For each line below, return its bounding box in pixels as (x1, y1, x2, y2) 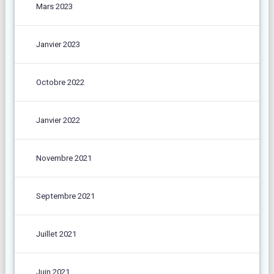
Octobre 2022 (35, 77, 84, 87)
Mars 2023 (35, 1, 73, 11)
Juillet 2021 (35, 229, 76, 239)
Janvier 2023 (35, 39, 80, 49)
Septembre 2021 (35, 191, 95, 201)
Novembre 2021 (35, 153, 92, 163)
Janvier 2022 (35, 115, 80, 125)
